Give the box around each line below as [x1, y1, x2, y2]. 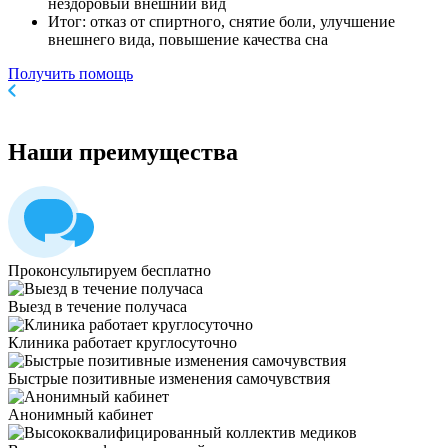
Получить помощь [8, 65, 133, 83]
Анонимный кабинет [8, 405, 153, 423]
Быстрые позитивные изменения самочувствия [8, 369, 330, 387]
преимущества [73, 139, 238, 166]
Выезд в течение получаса [8, 297, 187, 315]
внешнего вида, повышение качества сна [48, 31, 328, 49]
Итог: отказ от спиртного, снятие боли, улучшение [48, 13, 395, 31]
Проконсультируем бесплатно [8, 261, 211, 279]
